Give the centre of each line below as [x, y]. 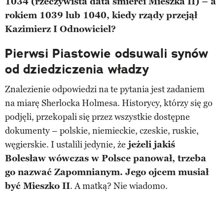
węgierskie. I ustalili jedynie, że [65, 144]
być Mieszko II [37, 186]
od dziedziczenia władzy [77, 69]
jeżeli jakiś [150, 144]
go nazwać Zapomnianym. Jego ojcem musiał [107, 172]
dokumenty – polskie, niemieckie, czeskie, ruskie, [102, 130]
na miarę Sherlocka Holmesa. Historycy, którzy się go [109, 103]
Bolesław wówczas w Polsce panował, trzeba [106, 158]
